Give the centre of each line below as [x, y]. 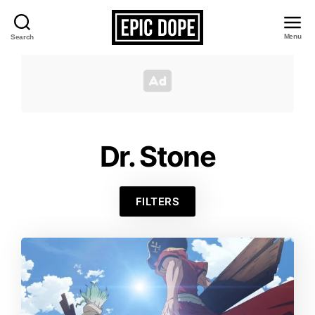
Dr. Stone [157, 156]
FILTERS [157, 201]
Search [22, 37]
